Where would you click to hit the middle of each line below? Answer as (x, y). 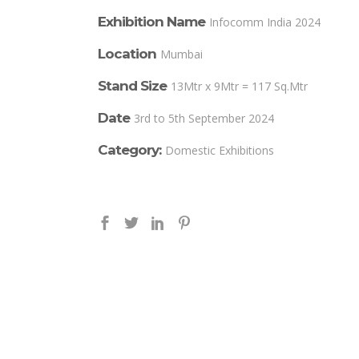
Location (127, 54)
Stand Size (132, 86)
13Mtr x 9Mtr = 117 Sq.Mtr (239, 87)
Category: (129, 150)
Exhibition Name (151, 22)
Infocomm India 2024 (265, 22)
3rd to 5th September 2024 (204, 119)
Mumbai (182, 54)
